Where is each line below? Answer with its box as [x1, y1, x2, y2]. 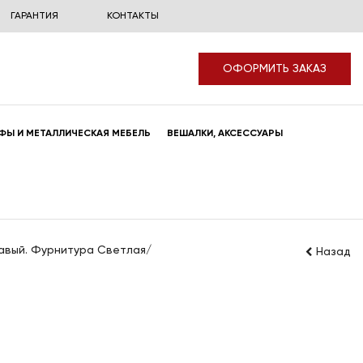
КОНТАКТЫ [106, 11, 159, 21]
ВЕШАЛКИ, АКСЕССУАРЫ [167, 129, 283, 139]
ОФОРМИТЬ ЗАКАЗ [223, 62, 327, 75]
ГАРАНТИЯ [10, 11, 58, 21]
